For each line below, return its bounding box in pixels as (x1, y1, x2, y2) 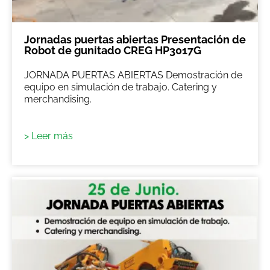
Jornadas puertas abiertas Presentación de (24, 33, 246, 46)
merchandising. (24, 93, 92, 105)
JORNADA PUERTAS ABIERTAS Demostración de (24, 69, 242, 81)
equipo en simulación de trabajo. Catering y (24, 81, 217, 93)
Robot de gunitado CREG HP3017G (24, 43, 201, 57)
